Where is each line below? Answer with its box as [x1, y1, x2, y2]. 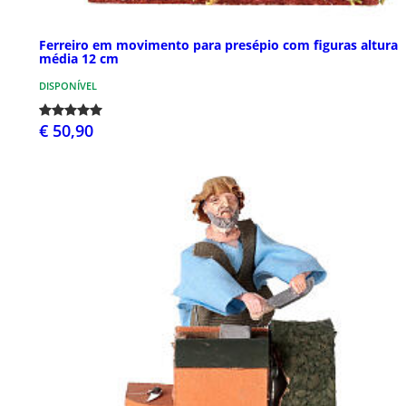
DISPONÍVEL [39, 78, 97, 92]
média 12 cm [39, 49, 119, 67]
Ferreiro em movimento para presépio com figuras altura [39, 35, 398, 53]
